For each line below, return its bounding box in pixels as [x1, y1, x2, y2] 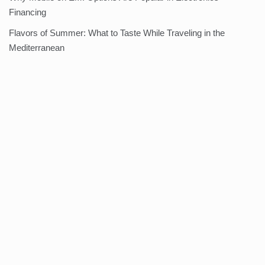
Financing [9, 7, 46, 18]
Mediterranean [9, 43, 64, 53]
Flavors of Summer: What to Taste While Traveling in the [9, 28, 225, 38]
